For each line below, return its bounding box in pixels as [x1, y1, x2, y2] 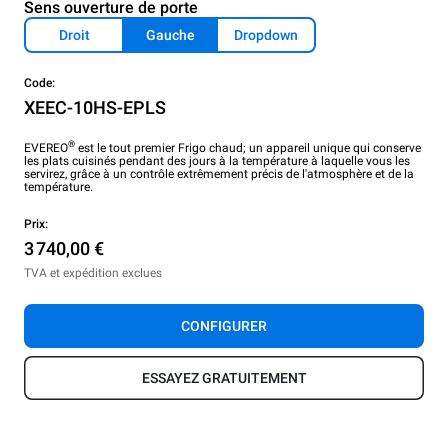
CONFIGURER [181, 317, 267, 334]
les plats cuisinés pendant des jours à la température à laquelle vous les [24, 153, 410, 168]
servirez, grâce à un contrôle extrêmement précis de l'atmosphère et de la [24, 166, 414, 181]
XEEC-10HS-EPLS [24, 96, 166, 118]
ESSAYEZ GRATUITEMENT [141, 369, 307, 386]
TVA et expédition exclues [24, 265, 162, 280]
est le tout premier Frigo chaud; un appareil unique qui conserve [75, 140, 421, 155]
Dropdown [234, 26, 298, 43]
